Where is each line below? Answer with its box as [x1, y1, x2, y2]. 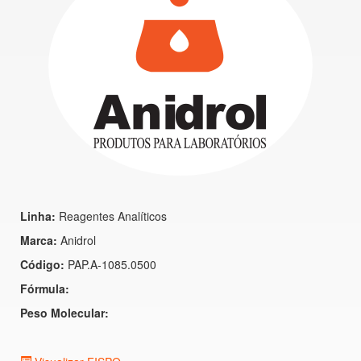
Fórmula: [20, 280, 69, 297]
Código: [20, 256, 64, 272]
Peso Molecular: [20, 305, 109, 321]
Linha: [20, 208, 56, 224]
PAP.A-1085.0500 [64, 256, 156, 272]
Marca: [20, 232, 57, 248]
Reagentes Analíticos [56, 208, 167, 224]
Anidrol [57, 232, 96, 248]
